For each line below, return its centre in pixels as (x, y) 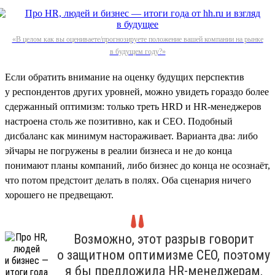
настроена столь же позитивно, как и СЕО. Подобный (119, 121)
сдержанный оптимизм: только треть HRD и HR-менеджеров (133, 106)
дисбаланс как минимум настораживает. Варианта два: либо (131, 136)
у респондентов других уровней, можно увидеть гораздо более (137, 91)
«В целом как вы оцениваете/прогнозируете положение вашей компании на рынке (137, 39)
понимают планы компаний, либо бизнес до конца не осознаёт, (137, 165)
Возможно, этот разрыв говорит (164, 239)
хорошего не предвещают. (59, 195)
